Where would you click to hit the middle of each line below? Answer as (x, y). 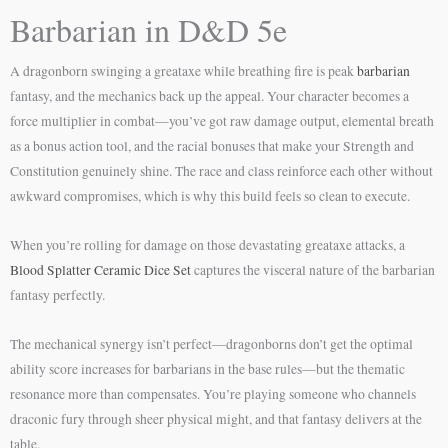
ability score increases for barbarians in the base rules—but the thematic (207, 368)
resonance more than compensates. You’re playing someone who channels (213, 393)
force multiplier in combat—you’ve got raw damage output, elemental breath (222, 121)
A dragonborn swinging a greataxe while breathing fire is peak (183, 71)
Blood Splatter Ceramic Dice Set (100, 269)
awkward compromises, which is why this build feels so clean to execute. (210, 196)
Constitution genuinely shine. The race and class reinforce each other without (221, 171)
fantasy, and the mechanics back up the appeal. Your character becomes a (209, 96)
